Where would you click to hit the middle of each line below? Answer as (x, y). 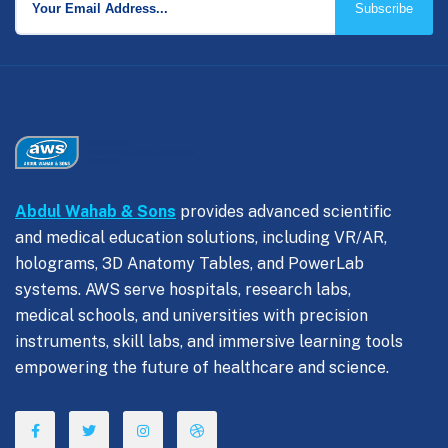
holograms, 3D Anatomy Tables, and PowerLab (189, 264)
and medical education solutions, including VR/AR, (201, 238)
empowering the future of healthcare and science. (202, 368)
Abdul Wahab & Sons (95, 212)
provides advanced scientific (284, 212)
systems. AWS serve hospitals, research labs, (183, 290)
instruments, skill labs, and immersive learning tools (209, 342)
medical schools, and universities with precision (191, 316)
